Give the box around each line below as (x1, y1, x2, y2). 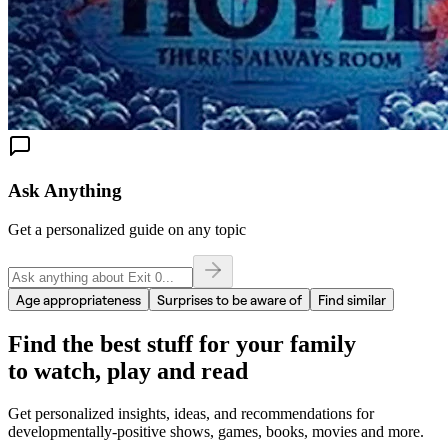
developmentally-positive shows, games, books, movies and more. (8, 422, 424, 440)
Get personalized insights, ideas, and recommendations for (8, 404, 374, 422)
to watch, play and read (8, 357, 248, 384)
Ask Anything (8, 180, 122, 202)
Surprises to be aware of (157, 291, 302, 309)
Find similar (318, 291, 386, 309)
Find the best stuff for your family (8, 330, 356, 357)
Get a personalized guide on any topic (8, 221, 246, 239)
